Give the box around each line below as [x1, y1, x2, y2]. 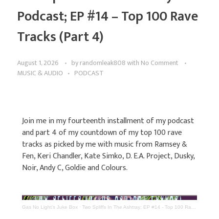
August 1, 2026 [17, 57, 59, 68]
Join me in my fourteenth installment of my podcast [22, 114, 194, 128]
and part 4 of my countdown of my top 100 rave [22, 126, 182, 139]
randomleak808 [80, 57, 127, 68]
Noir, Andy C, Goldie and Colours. [22, 161, 128, 175]
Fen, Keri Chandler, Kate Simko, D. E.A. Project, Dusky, [22, 149, 195, 163]
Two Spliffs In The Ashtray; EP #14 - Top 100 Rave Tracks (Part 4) [82, 204, 191, 210]
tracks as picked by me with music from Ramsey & [22, 137, 187, 151]
